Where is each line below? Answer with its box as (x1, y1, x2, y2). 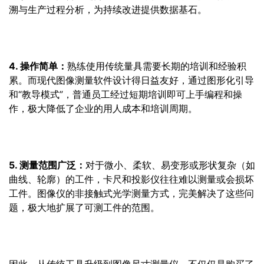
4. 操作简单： (9, 60, 67, 72)
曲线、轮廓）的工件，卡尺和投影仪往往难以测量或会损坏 (9, 173, 254, 185)
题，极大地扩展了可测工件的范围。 (9, 202, 160, 213)
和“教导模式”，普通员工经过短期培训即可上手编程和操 (9, 88, 242, 100)
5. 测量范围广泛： (9, 159, 85, 171)
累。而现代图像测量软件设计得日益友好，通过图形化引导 (9, 74, 254, 86)
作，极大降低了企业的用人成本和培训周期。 (9, 103, 197, 114)
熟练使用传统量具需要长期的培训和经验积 (67, 60, 246, 72)
